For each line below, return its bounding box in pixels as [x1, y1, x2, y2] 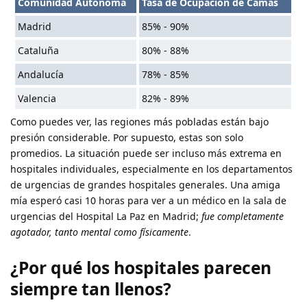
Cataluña [18, 44, 60, 58]
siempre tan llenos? [10, 277, 171, 300]
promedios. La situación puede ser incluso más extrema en [10, 147, 282, 160]
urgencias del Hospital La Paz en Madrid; [10, 210, 201, 223]
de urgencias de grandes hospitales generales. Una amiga [10, 178, 280, 192]
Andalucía [18, 68, 64, 82]
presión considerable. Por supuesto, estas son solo [10, 131, 243, 145]
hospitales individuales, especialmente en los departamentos [10, 162, 293, 176]
